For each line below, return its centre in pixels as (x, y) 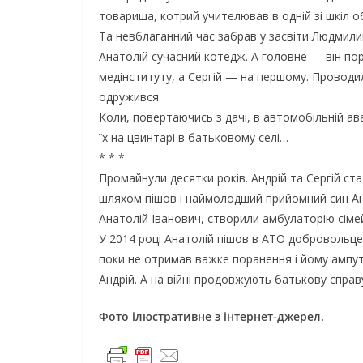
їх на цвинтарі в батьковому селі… (194, 137)
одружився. (130, 96)
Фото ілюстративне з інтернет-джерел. (211, 316)
